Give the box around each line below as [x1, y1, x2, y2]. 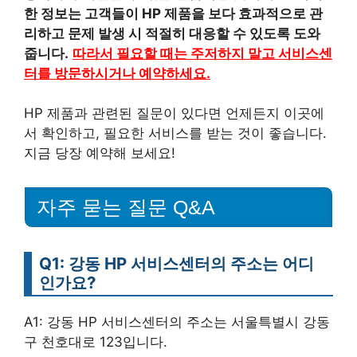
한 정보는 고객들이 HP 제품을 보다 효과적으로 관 [24, 5, 323, 22]
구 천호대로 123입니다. [24, 334, 167, 350]
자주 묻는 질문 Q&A [37, 196, 215, 218]
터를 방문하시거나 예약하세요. [24, 65, 210, 81]
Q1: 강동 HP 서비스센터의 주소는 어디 [39, 253, 314, 273]
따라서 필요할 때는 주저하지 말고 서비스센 [73, 45, 332, 61]
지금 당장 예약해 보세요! [24, 145, 175, 162]
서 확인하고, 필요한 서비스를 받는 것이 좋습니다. [24, 125, 327, 142]
